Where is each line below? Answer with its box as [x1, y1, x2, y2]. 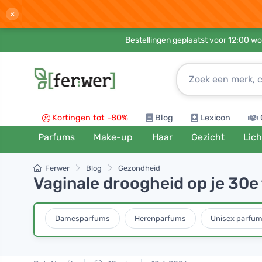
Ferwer [45, 164, 70, 173]
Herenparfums [135, 213, 186, 223]
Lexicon [200, 113, 230, 123]
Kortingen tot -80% [52, 113, 128, 123]
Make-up [94, 132, 133, 143]
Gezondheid [118, 164, 160, 173]
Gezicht [191, 132, 225, 143]
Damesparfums [55, 213, 110, 223]
